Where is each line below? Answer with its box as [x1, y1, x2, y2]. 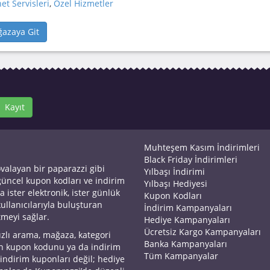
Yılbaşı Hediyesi [144, 178, 207, 189]
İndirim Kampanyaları [144, 202, 232, 213]
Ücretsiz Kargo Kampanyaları [144, 226, 261, 237]
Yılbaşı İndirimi [144, 166, 205, 177]
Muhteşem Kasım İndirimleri [144, 142, 260, 153]
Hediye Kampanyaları [144, 214, 230, 225]
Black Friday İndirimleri [144, 154, 237, 165]
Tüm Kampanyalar [144, 250, 218, 262]
